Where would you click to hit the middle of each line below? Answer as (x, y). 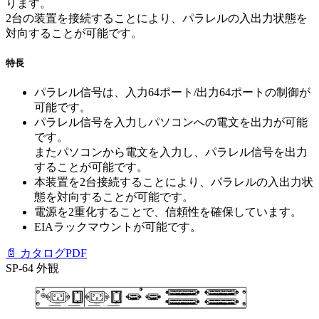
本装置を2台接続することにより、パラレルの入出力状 (174, 182)
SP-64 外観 (32, 268)
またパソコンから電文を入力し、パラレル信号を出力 (171, 152)
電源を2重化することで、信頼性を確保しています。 (168, 212)
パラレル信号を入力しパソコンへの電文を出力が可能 (171, 122)
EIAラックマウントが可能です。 (118, 227)
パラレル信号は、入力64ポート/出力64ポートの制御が (172, 92)
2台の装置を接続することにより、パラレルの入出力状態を (157, 18)
